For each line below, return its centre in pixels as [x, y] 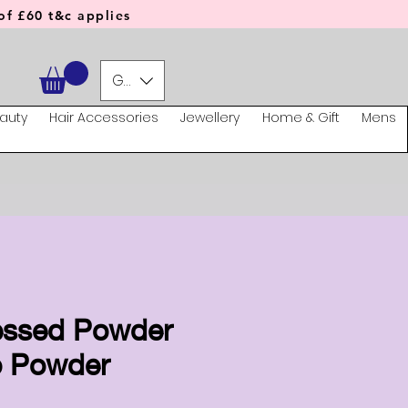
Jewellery [210, 118]
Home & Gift [301, 118]
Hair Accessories [103, 118]
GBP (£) [137, 80]
